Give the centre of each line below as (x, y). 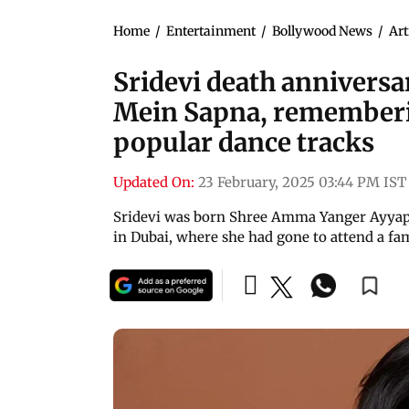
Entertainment (211, 31)
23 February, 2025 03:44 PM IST (302, 182)
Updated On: (154, 182)
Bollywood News (322, 31)
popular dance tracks (244, 142)
